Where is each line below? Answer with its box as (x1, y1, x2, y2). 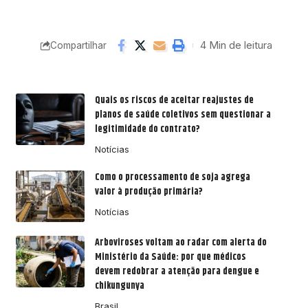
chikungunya (94, 278, 144, 294)
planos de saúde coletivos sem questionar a (94, 107, 271, 123)
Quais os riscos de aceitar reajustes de (94, 93, 254, 109)
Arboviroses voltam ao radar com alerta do (94, 235, 267, 251)
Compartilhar (50, 39, 107, 51)
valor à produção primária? (94, 184, 203, 200)
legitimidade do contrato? (94, 122, 200, 137)
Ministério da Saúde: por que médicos (94, 250, 246, 265)
